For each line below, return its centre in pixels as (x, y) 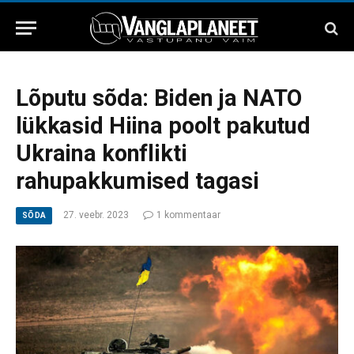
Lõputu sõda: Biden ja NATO (159, 98)
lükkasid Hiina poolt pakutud (163, 126)
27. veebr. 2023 (96, 215)
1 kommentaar (189, 215)
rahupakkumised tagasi (137, 181)
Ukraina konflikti (102, 153)
